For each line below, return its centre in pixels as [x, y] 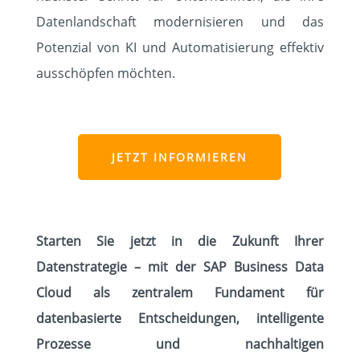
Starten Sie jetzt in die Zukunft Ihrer [180, 241]
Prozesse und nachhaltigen [180, 344]
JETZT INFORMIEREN [180, 157]
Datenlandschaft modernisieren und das [180, 22]
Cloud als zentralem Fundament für [180, 292]
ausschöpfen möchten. [105, 73]
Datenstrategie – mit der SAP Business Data [180, 267]
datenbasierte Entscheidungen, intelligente [180, 318]
